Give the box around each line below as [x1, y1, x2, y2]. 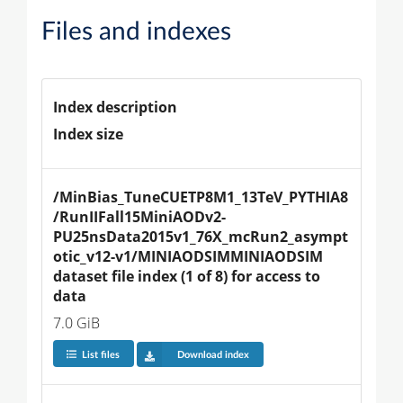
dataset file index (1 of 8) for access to [53, 266, 324, 287]
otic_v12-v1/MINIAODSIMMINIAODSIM [53, 246, 327, 267]
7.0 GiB [53, 313, 100, 334]
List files [81, 349, 120, 360]
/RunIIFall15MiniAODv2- [53, 207, 226, 228]
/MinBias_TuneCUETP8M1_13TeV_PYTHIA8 [53, 187, 348, 208]
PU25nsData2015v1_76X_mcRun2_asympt [53, 227, 348, 247]
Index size [53, 124, 123, 145]
